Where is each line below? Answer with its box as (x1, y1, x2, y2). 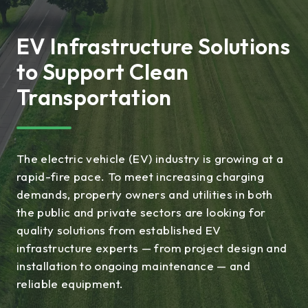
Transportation (16, 82, 172, 111)
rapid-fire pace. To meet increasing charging (16, 168, 264, 184)
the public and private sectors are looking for (16, 204, 266, 219)
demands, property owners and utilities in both (16, 186, 273, 201)
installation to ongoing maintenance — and (16, 258, 250, 273)
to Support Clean (16, 57, 189, 85)
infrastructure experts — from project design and (16, 240, 287, 255)
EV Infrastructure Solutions (16, 32, 291, 60)
